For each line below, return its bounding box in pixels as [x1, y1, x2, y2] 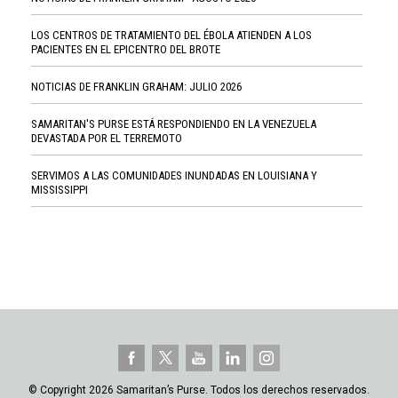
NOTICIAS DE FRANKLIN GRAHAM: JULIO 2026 [31, 79, 242, 93]
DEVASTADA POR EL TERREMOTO [31, 131, 182, 145]
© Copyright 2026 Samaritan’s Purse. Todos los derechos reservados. [28, 383, 370, 396]
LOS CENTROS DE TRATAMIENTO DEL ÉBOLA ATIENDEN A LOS [31, 28, 312, 42]
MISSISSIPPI [31, 182, 88, 196]
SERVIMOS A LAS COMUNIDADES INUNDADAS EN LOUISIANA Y [31, 168, 317, 182]
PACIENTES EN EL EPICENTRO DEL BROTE [31, 42, 220, 56]
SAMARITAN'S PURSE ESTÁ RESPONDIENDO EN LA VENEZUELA [31, 116, 316, 131]
